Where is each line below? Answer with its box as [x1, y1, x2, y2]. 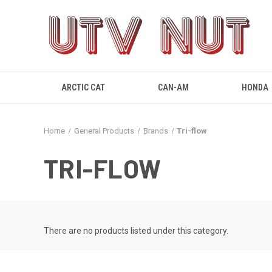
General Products [73, 126, 134, 135]
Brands [143, 126, 168, 135]
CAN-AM [158, 83, 189, 92]
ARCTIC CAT [61, 83, 105, 92]
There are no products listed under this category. [44, 226, 228, 236]
